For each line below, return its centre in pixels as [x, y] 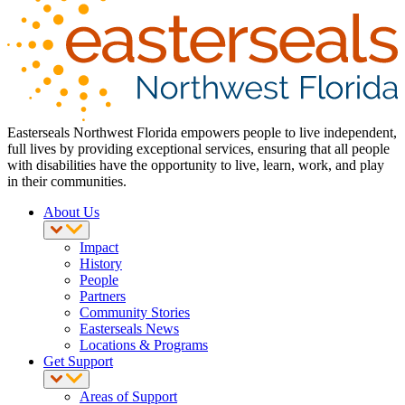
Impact [99, 248]
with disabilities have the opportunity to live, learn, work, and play [196, 165]
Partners [103, 297]
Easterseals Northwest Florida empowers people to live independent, [202, 133]
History [101, 264]
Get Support [78, 362]
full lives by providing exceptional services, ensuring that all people [198, 149]
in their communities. [67, 182]
